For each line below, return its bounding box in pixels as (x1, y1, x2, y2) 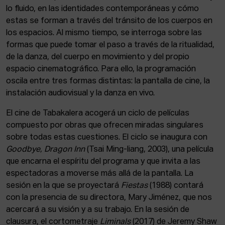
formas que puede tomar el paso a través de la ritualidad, (6, 41, 214, 49)
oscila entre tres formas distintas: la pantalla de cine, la (6, 77, 210, 85)
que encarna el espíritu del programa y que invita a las (6, 158, 200, 166)
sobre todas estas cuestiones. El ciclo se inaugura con (6, 134, 207, 142)
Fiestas (121, 182, 148, 190)
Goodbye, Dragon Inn (6, 146, 85, 154)
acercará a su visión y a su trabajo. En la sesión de (6, 206, 189, 214)
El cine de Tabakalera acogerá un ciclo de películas (6, 109, 189, 118)
